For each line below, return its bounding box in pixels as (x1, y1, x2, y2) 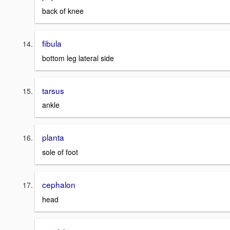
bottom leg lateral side (42, 52, 114, 63)
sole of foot (42, 147, 78, 157)
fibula (42, 37, 62, 49)
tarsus (42, 84, 64, 96)
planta (42, 131, 64, 143)
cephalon (42, 179, 75, 190)
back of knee (42, 5, 84, 16)
